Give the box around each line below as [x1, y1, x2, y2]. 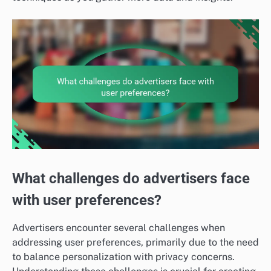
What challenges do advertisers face [12, 169, 250, 187]
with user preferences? [12, 191, 162, 209]
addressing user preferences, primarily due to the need [12, 237, 259, 249]
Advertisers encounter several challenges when [12, 222, 225, 234]
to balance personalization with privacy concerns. [12, 251, 235, 263]
